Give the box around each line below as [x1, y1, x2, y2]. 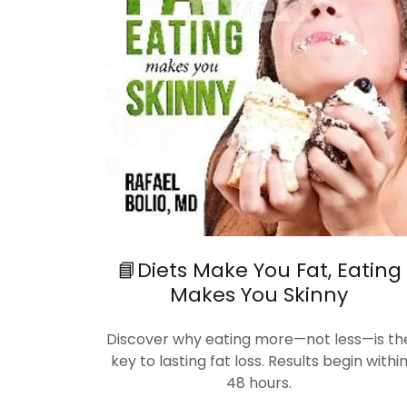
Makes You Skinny [170, 280, 349, 309]
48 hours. [226, 372, 293, 393]
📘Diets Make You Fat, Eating [116, 255, 402, 284]
